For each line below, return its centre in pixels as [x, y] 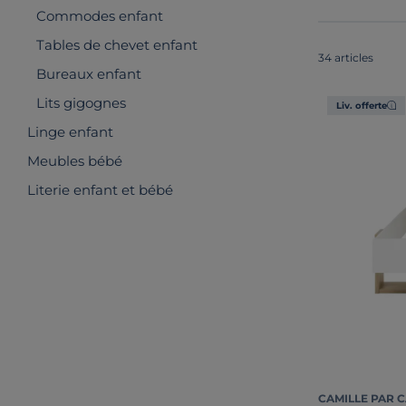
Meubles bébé [75, 161]
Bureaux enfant [89, 74]
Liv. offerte [362, 105]
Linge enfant [70, 132]
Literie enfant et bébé [100, 190]
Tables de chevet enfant [117, 45]
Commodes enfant [100, 16]
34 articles [346, 57]
